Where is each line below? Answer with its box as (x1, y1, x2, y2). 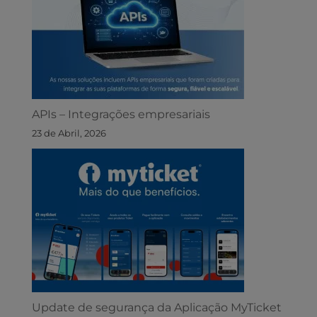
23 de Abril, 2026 (31, 127, 106, 139)
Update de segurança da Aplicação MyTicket (31, 301, 282, 315)
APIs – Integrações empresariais (31, 108, 210, 122)
